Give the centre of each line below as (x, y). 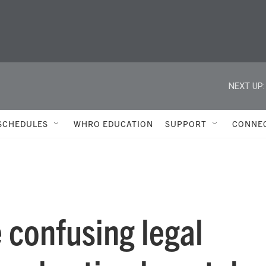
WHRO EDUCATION (113, 123)
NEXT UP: (247, 86)
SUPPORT (186, 123)
